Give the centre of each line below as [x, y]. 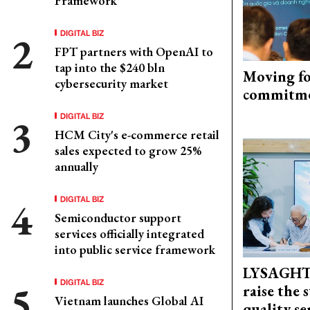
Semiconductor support [118, 217]
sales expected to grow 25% [128, 150]
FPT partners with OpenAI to [134, 51]
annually [76, 166]
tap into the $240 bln [110, 67]
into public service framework [135, 249]
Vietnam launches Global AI [129, 300]
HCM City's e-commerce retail [137, 134]
